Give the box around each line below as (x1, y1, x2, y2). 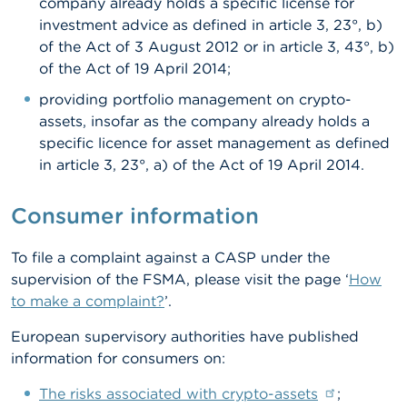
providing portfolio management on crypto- (39, 90, 352, 108)
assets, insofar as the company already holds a (39, 112, 370, 130)
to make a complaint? (11, 292, 164, 310)
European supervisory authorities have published (11, 327, 359, 345)
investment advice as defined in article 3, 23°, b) (39, 15, 382, 34)
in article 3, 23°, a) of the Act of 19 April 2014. (39, 155, 364, 174)
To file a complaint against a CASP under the (11, 248, 330, 266)
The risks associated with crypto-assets (39, 384, 318, 402)
